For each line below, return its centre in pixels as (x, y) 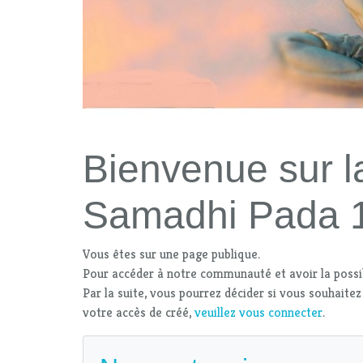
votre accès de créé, (139, 312)
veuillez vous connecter (258, 312)
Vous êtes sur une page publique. (171, 254)
